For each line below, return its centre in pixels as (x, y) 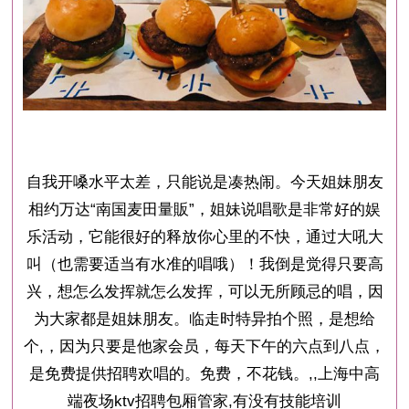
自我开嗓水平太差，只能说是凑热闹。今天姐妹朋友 (204, 183)
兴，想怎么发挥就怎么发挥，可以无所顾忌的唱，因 (204, 292)
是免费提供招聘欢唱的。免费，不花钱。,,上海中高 (204, 374)
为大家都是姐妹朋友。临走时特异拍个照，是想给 (204, 320)
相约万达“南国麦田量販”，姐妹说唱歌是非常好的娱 (204, 210)
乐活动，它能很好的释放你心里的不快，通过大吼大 (204, 237)
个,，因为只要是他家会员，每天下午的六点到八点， (204, 347)
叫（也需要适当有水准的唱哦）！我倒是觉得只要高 (204, 265)
